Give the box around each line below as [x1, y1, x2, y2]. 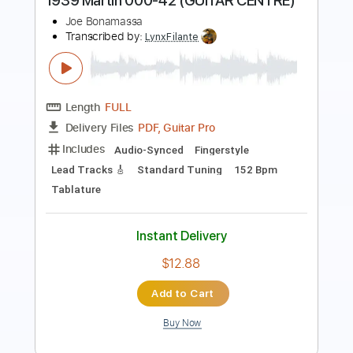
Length [72, 32, 112, 50]
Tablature [158, 102, 214, 117]
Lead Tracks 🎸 [127, 81, 210, 95]
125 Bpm [56, 102, 106, 117]
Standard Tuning [222, 81, 318, 95]
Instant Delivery [151, 154, 253, 171]
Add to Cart [168, 218, 238, 233]
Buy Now [181, 251, 225, 266]
